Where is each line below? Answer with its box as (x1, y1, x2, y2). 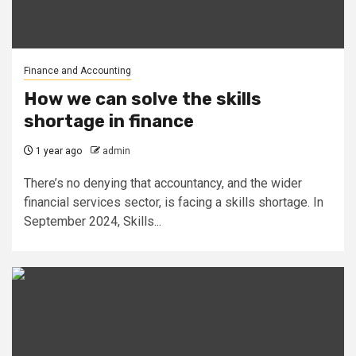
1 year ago (33, 145, 82, 157)
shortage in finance (24, 110, 194, 132)
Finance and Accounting (24, 65, 131, 76)
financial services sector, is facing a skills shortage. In (24, 195, 323, 210)
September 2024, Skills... (24, 214, 161, 229)
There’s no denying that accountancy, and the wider (24, 176, 302, 191)
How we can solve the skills (24, 88, 261, 110)
